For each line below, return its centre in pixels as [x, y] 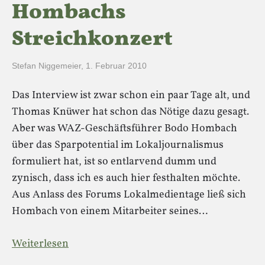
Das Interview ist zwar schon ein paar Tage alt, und [131, 96]
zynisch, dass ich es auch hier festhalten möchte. [126, 178]
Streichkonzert [92, 40]
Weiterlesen [40, 244]
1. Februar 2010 [116, 66]
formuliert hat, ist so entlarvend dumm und [114, 162]
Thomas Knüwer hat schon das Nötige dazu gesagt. [130, 112]
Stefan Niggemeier [46, 66]
